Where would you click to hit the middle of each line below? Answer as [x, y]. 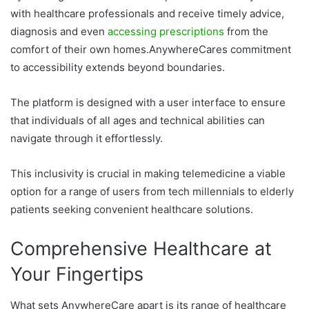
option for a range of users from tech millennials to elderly [152, 192]
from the [246, 32]
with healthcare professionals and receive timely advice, [147, 14]
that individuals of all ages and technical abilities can [138, 121]
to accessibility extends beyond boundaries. [118, 68]
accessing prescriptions [166, 32]
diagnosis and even [59, 32]
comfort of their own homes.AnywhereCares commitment [151, 50]
